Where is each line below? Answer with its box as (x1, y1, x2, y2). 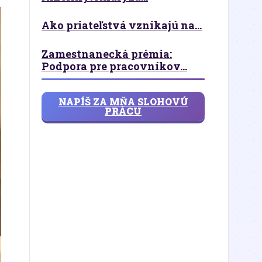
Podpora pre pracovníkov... (42, 59, 187, 73)
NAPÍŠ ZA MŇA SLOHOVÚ (58, 95, 188, 108)
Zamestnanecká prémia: (42, 47, 172, 61)
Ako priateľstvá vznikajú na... (42, 18, 202, 32)
